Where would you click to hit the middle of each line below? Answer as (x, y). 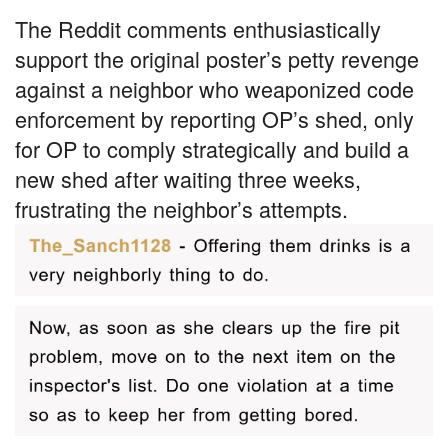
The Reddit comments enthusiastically (198, 28)
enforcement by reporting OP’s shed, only (214, 118)
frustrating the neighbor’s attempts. (181, 208)
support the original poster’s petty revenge (217, 58)
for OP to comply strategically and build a (212, 148)
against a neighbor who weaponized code (214, 88)
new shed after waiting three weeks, (188, 178)
